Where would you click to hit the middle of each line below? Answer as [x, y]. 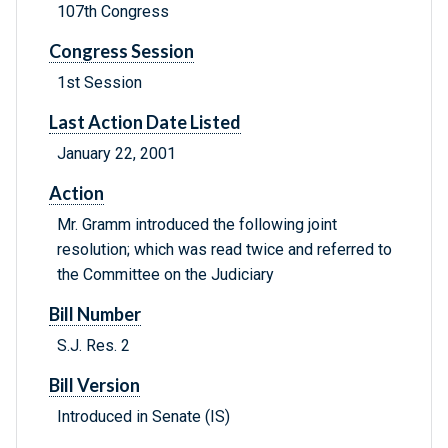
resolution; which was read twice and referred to [224, 250]
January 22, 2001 [116, 154]
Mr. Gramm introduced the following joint [197, 225]
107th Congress [113, 12]
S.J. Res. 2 [93, 346]
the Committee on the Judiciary [165, 275]
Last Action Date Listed [145, 122]
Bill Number [95, 314]
